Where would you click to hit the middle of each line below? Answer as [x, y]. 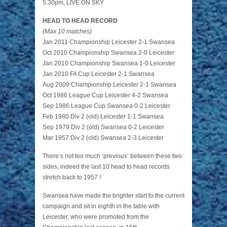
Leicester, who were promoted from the [96, 217]
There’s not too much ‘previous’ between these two [112, 156]
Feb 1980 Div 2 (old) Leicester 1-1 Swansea [103, 117]
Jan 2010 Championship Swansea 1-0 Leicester [109, 64]
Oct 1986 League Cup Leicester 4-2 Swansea [105, 96]
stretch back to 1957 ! [72, 178]
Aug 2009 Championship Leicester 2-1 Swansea [109, 85]
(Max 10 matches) [67, 32]
